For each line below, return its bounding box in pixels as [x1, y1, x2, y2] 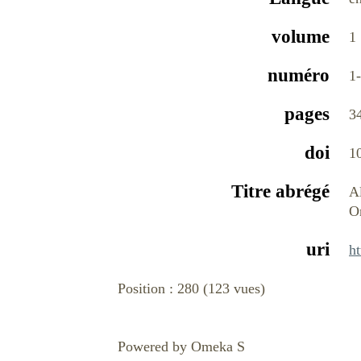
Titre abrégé [231, 181, 330, 202]
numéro [268, 65, 330, 86]
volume [272, 27, 330, 48]
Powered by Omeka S [118, 338, 245, 355]
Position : [118, 280, 177, 297]
